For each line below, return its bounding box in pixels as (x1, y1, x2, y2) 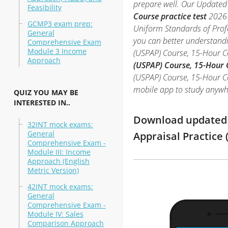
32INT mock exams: (27, 120, 93, 129)
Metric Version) (27, 165, 79, 175)
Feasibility (27, 3, 62, 12)
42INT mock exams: (27, 182, 93, 191)
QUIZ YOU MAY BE (13, 88, 78, 97)
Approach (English (27, 156, 90, 166)
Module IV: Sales (27, 209, 83, 219)
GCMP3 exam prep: (27, 19, 93, 28)
